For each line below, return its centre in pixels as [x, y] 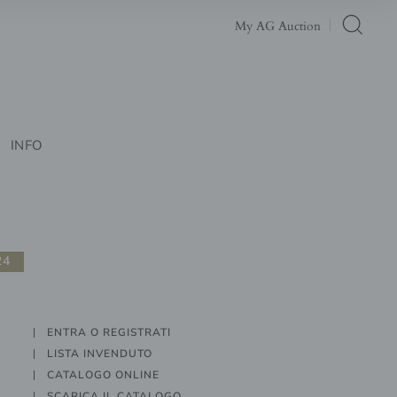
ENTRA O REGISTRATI [109, 332]
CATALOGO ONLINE [104, 374]
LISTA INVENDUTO [100, 353]
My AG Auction [277, 26]
